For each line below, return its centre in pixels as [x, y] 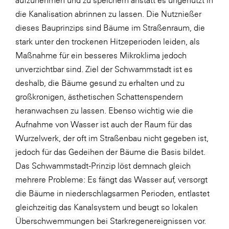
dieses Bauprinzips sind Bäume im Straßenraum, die [110, 28]
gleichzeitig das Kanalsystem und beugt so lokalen [107, 207]
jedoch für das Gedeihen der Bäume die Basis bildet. [110, 152]
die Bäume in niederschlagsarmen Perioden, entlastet [112, 193]
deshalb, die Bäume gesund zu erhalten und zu [100, 83]
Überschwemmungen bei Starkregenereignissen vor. [111, 221]
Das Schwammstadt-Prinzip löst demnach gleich [103, 166]
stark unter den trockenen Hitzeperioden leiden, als [108, 41]
